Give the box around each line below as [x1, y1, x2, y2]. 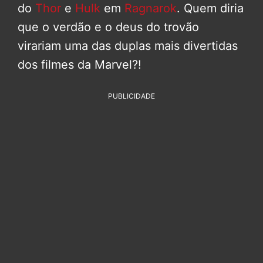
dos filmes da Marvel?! [18, 57, 141, 72]
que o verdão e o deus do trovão [18, 19, 199, 34]
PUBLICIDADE [108, 91, 155, 100]
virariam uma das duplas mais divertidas [18, 38, 238, 53]
